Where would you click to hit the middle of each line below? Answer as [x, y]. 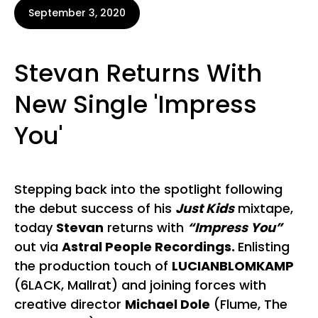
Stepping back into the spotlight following [148, 189]
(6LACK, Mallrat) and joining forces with [140, 285]
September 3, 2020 [77, 13]
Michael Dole [168, 304]
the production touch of [93, 266]
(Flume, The [249, 304]
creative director [70, 304]
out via [38, 247]
